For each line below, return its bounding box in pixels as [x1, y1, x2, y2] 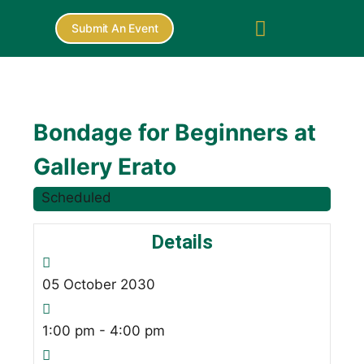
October [63, 276, 117, 292]
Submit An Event [71, 21, 158, 35]
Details [151, 231, 213, 253]
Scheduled [41, 189, 112, 206]
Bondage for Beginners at [33, 119, 317, 146]
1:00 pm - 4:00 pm [42, 323, 166, 339]
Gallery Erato [33, 153, 177, 180]
